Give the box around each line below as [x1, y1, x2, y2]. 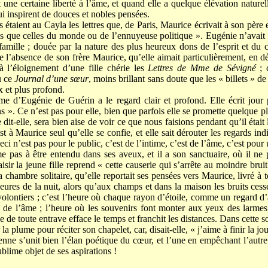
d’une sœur [46, 74, 89, 84]
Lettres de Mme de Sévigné [148, 63, 256, 74]
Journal [14, 74, 44, 84]
